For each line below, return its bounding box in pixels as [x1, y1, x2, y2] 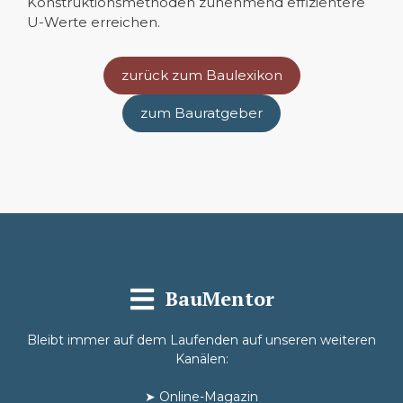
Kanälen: [175, 350, 228, 367]
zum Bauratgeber [140, 104, 263, 121]
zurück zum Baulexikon [121, 67, 282, 84]
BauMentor [166, 285, 275, 312]
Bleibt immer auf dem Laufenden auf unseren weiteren [27, 331, 376, 348]
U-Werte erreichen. [27, 13, 160, 31]
